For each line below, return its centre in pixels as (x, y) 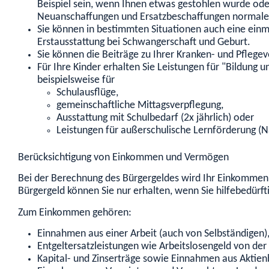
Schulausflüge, (87, 93)
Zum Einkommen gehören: (75, 213)
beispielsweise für (76, 80)
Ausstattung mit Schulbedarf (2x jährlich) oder (155, 118)
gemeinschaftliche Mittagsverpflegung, (140, 106)
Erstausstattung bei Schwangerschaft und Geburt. (144, 43)
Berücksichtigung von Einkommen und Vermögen (123, 157)
